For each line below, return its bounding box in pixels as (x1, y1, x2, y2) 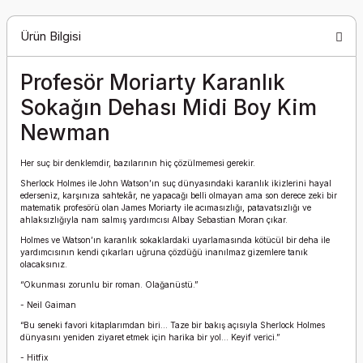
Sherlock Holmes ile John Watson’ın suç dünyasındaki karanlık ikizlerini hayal (20, 178, 331, 188)
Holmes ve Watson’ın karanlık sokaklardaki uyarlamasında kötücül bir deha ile (20, 235, 330, 245)
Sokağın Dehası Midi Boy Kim (20, 95, 317, 120)
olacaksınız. (20, 259, 67, 269)
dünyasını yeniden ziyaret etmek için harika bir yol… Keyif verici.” (20, 332, 280, 342)
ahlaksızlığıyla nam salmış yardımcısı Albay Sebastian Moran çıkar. (20, 215, 288, 224)
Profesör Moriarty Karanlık (20, 70, 285, 95)
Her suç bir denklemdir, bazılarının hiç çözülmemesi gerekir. (20, 158, 255, 168)
